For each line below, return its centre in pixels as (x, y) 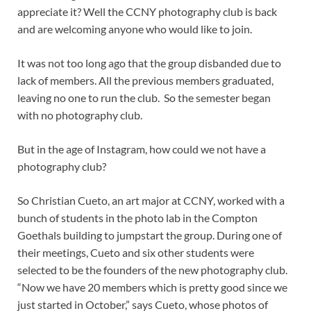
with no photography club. (80, 115)
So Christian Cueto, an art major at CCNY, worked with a (151, 200)
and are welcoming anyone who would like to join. (135, 28)
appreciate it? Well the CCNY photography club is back (147, 11)
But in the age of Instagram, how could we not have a (142, 149)
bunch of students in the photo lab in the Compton (137, 217)
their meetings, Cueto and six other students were (136, 252)
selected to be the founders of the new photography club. (152, 269)
